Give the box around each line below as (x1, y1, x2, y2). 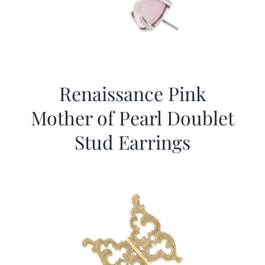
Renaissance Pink (59, 80, 206, 106)
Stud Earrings (75, 129, 190, 155)
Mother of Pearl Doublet (31, 105, 234, 131)
